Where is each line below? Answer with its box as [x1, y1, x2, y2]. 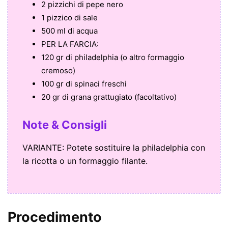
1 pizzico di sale [41, 13, 98, 23]
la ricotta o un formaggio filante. [22, 156, 148, 166]
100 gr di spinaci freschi [41, 79, 127, 89]
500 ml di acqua [41, 26, 98, 36]
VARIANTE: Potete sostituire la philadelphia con [22, 142, 205, 153]
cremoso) [41, 66, 75, 76]
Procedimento [8, 209, 102, 226]
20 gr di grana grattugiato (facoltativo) [41, 92, 177, 102]
